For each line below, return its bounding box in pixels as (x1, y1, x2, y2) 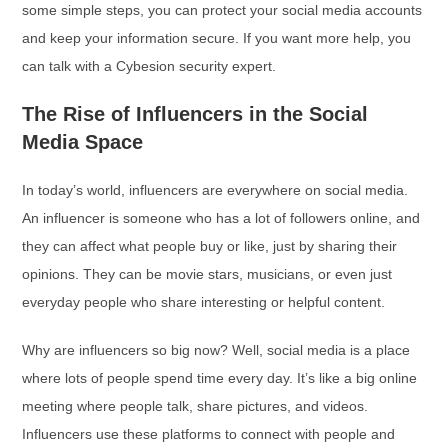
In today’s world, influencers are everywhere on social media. (22, 182, 409, 198)
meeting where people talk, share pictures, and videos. (22, 398, 369, 414)
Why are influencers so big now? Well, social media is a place (22, 342, 411, 358)
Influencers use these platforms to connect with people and (22, 426, 396, 442)
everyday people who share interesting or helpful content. (22, 294, 386, 310)
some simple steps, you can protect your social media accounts (22, 2, 423, 18)
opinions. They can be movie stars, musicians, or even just (22, 266, 393, 282)
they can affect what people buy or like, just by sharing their (22, 238, 398, 254)
